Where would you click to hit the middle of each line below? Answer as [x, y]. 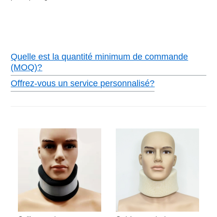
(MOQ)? [27, 67]
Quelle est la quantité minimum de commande [100, 57]
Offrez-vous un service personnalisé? [83, 83]
